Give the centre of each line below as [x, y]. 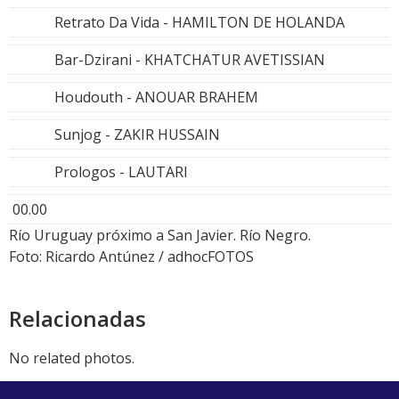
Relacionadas [77, 318]
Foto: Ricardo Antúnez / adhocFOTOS [131, 256]
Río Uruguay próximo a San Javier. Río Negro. [160, 235]
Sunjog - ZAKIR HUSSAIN [137, 134]
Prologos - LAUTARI [121, 171]
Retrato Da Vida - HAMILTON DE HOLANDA [199, 22]
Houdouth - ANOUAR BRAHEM [156, 97]
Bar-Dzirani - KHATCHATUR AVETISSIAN [190, 59]
